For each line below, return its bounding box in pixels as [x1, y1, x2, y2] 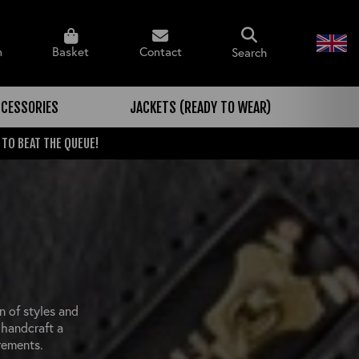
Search [231, 43, 267, 60]
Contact [139, 43, 182, 60]
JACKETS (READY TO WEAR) [130, 98, 271, 116]
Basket [52, 43, 90, 60]
